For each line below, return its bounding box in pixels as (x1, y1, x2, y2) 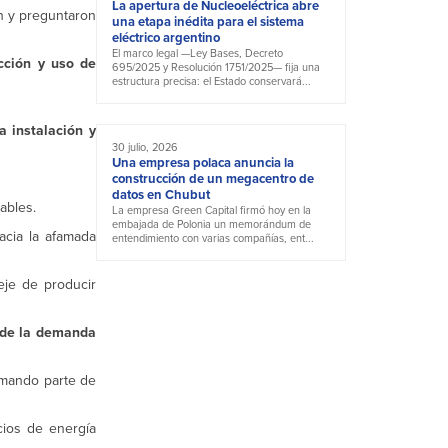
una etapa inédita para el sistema (112, 12, 304, 32)
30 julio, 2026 (112, 139, 178, 156)
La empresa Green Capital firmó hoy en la (112, 202, 311, 219)
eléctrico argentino (112, 28, 220, 48)
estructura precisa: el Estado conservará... (112, 73, 311, 90)
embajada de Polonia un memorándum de (112, 216, 311, 233)
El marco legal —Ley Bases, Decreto (112, 45, 283, 62)
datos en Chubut (112, 185, 210, 205)
